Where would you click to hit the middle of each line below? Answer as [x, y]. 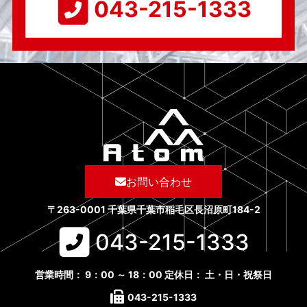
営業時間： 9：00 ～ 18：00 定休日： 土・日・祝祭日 [153, 275]
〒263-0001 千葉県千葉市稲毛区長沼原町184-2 [153, 210]
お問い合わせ [159, 182]
